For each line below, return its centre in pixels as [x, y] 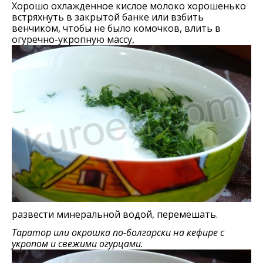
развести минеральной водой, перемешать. [115, 215]
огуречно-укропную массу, [73, 39]
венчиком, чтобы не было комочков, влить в [116, 28]
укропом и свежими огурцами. [77, 244]
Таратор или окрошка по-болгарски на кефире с [118, 233]
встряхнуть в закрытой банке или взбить [108, 17]
